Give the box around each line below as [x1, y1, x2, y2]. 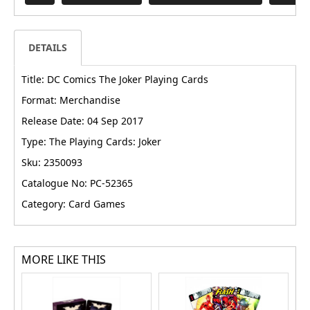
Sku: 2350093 [21, 156, 82, 170]
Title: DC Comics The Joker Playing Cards [21, 73, 208, 86]
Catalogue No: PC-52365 [21, 176, 133, 190]
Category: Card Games [21, 197, 125, 211]
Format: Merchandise [21, 93, 120, 107]
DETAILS [28, 41, 67, 55]
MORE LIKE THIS [21, 252, 106, 268]
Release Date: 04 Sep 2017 [21, 114, 143, 128]
